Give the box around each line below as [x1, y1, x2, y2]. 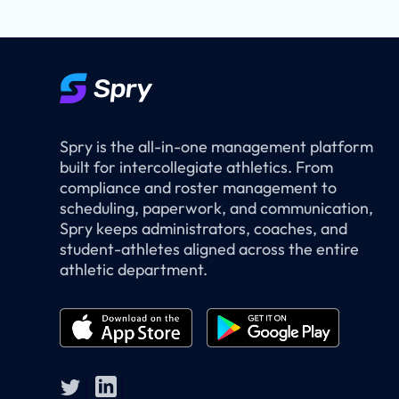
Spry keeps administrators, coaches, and [60, 218, 348, 240]
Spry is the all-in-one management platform [60, 136, 374, 158]
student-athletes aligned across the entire [60, 239, 360, 260]
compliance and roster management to [60, 177, 338, 199]
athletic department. [60, 259, 208, 281]
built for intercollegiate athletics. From [60, 157, 334, 178]
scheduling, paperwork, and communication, [60, 198, 374, 219]
